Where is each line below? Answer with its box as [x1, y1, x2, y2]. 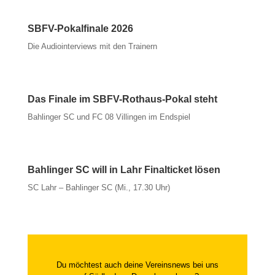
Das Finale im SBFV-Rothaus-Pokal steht [27, 94, 217, 105]
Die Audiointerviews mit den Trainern [27, 42, 157, 52]
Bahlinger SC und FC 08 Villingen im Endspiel [27, 112, 190, 122]
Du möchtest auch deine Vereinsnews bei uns [56, 260, 219, 270]
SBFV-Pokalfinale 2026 [27, 23, 133, 34]
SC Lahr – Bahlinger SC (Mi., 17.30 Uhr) [27, 183, 170, 193]
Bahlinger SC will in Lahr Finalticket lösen [27, 165, 220, 176]
